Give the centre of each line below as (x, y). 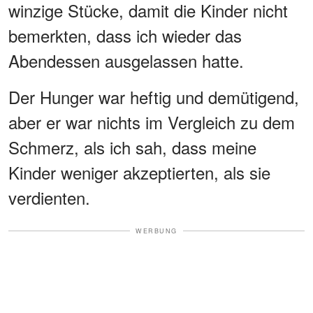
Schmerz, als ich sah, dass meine (132, 147)
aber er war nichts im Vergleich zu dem (152, 122)
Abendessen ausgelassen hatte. (126, 60)
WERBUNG (156, 231)
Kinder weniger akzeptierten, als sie (139, 172)
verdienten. (49, 197)
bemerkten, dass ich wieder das (125, 35)
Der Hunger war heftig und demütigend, (154, 96)
